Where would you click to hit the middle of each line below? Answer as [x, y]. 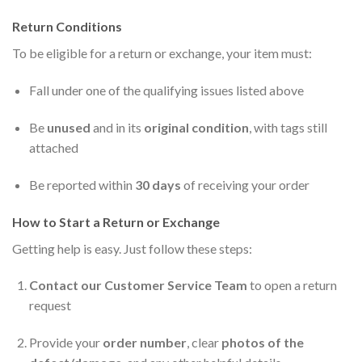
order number [144, 343]
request [50, 305]
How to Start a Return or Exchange [116, 221]
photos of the [262, 343]
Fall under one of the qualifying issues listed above [166, 90]
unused [68, 127]
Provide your [65, 343]
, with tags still [288, 127]
